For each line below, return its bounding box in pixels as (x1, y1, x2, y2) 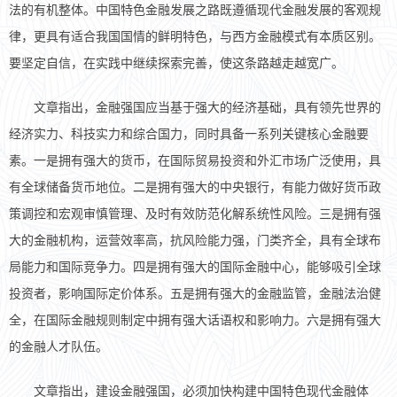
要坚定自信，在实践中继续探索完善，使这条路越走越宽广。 (9, 57, 344, 71)
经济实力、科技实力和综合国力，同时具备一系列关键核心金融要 (9, 128, 369, 142)
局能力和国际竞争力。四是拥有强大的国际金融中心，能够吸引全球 (9, 261, 381, 275)
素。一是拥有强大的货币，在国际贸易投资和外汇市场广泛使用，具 (9, 154, 381, 168)
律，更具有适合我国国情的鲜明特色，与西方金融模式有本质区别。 (9, 30, 381, 44)
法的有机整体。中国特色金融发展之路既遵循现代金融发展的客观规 (9, 4, 381, 18)
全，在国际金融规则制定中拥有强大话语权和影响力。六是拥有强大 (9, 314, 381, 328)
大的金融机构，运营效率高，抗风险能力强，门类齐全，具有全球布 (9, 234, 381, 248)
